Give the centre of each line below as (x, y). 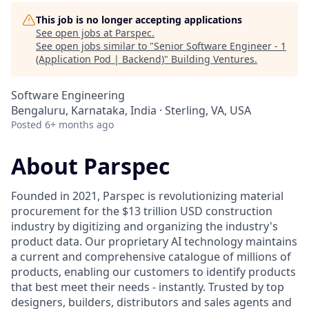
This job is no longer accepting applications (139, 20)
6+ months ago (79, 124)
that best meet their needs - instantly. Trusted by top (148, 287)
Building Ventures (213, 59)
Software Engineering (68, 95)
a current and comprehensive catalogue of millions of (151, 257)
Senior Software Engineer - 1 (220, 46)
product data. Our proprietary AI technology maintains (154, 242)
